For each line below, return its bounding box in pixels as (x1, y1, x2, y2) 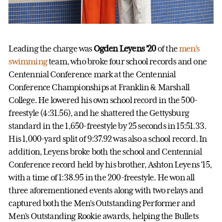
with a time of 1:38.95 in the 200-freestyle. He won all (8, 172, 195, 183)
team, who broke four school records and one (47, 56, 207, 67)
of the (157, 44, 179, 54)
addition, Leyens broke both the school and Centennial (8, 147, 202, 157)
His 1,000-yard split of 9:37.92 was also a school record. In (8, 134, 207, 144)
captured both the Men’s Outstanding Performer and (8, 198, 196, 209)
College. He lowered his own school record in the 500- (8, 95, 198, 106)
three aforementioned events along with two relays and (8, 185, 204, 196)
